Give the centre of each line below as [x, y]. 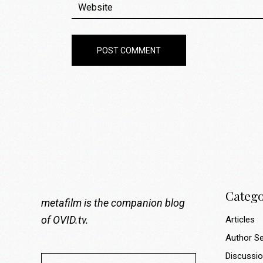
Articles [240, 220]
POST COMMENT [129, 51]
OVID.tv [69, 220]
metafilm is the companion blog [113, 203]
